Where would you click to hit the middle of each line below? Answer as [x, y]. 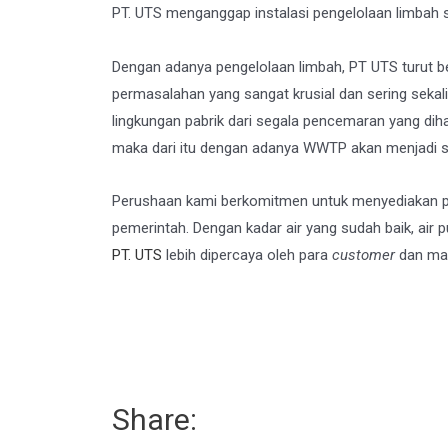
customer [365, 254]
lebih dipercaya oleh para [247, 254]
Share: [154, 419]
